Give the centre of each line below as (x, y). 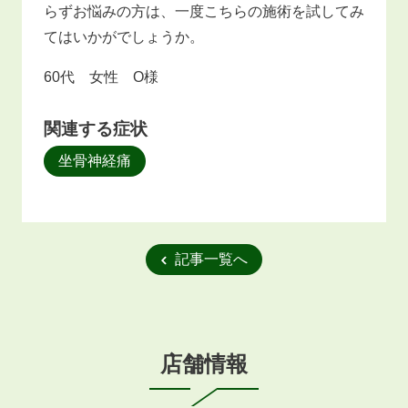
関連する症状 (96, 128)
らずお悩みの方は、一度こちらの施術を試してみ (204, 11)
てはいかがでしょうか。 (124, 36)
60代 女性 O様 (101, 76)
